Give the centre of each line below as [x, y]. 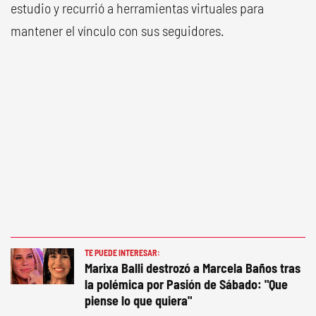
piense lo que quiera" [138, 300]
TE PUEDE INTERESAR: [122, 252]
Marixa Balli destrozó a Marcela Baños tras [193, 268]
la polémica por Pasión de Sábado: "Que [186, 284]
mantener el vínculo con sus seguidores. [117, 30]
